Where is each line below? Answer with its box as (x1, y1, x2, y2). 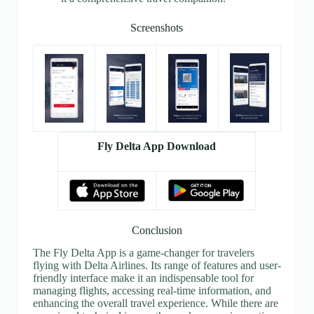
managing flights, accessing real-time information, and (32, 285, 271, 297)
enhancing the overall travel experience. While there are (32, 297, 278, 310)
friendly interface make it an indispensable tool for (32, 272, 254, 285)
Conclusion (131, 224, 182, 236)
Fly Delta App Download (97, 139, 217, 152)
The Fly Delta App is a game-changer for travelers (32, 247, 254, 259)
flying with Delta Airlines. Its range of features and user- (32, 259, 281, 272)
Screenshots (130, 21, 184, 34)
